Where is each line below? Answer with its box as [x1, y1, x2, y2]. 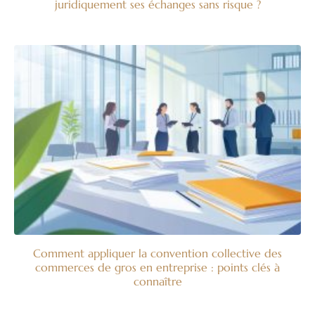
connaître [133, 274, 182, 288]
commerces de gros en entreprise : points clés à [35, 259, 280, 274]
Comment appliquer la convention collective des [33, 245, 282, 260]
